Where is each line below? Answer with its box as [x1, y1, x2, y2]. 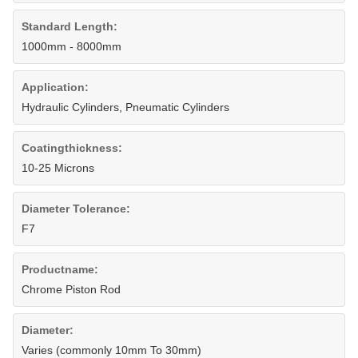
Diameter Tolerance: [22, 202, 130, 215]
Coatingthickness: [22, 141, 122, 154]
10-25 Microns [22, 161, 94, 174]
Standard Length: [22, 20, 117, 33]
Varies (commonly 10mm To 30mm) [22, 344, 201, 356]
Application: [22, 81, 89, 93]
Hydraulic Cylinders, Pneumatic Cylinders [22, 101, 229, 113]
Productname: [22, 263, 98, 276]
